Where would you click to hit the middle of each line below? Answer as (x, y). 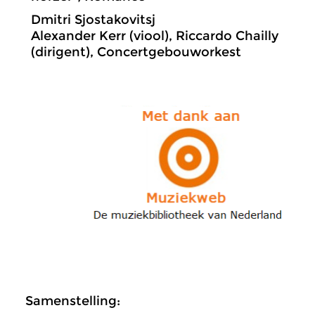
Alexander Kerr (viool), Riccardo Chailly (155, 36)
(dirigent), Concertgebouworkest (136, 52)
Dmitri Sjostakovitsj (93, 19)
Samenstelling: (73, 301)
